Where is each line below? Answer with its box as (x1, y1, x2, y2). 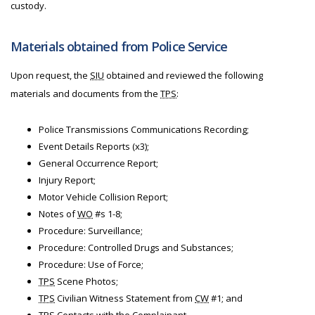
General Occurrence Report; (39, 157, 158, 169)
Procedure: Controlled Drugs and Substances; (39, 241, 233, 254)
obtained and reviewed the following (104, 69, 263, 82)
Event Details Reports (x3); (39, 140, 149, 153)
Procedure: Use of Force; (39, 258, 143, 271)
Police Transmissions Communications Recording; (39, 123, 249, 136)
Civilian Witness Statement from (55, 292, 195, 304)
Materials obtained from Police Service (11, 38, 228, 55)
